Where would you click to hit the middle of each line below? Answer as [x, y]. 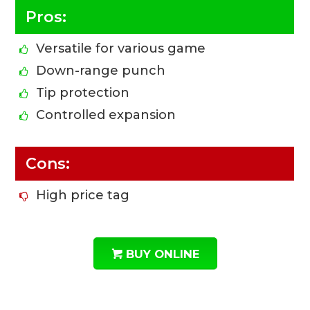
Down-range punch [101, 70]
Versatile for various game [121, 48]
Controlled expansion [106, 115]
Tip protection [83, 92]
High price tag [83, 195]
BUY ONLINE [162, 254]
